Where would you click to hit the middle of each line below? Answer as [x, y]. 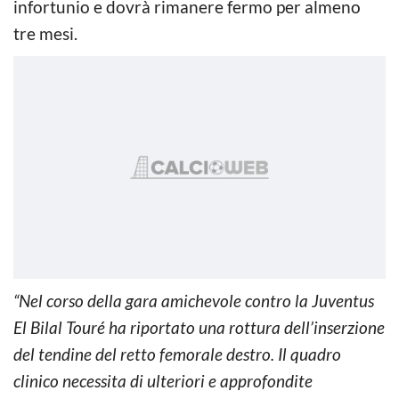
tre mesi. [45, 33]
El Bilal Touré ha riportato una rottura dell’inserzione [199, 327]
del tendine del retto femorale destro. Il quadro [177, 354]
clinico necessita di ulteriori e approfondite [163, 380]
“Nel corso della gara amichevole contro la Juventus [194, 300]
